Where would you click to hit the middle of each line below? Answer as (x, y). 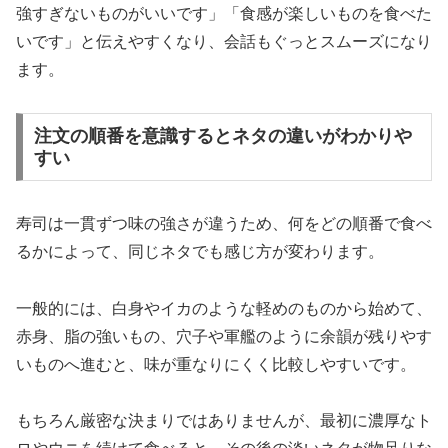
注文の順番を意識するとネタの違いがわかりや (222, 135)
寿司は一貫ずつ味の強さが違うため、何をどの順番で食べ (224, 223)
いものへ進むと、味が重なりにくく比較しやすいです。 (216, 364)
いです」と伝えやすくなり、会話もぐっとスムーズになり (224, 42)
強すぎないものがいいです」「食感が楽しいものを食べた (224, 14)
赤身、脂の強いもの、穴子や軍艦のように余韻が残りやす (224, 336)
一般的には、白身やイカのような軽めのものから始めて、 (224, 308)
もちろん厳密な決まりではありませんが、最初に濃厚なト (224, 421)
